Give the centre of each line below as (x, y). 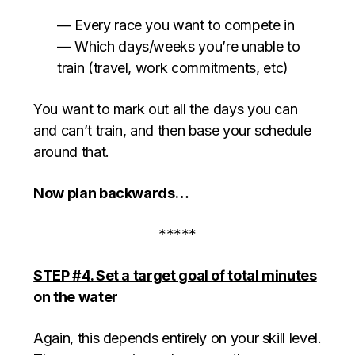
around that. (71, 152)
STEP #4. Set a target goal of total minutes (175, 276)
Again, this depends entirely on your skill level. (177, 338)
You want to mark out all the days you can (166, 109)
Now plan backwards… (111, 193)
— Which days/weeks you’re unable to (179, 47)
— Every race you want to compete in (176, 25)
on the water (76, 297)
